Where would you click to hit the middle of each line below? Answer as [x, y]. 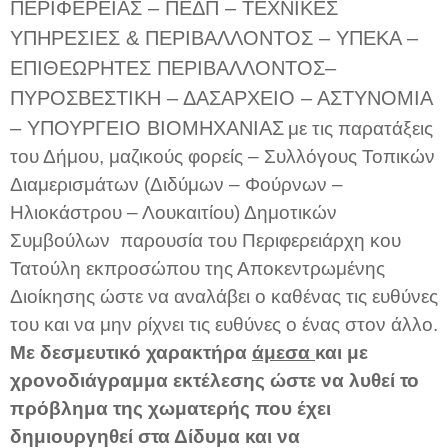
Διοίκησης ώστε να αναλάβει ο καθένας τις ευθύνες [224, 296]
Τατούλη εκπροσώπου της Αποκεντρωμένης [197, 268]
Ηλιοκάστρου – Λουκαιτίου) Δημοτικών [173, 212]
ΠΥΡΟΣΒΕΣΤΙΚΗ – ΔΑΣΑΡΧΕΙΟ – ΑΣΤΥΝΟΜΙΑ [221, 97]
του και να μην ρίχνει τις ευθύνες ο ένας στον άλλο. [224, 324]
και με [341, 352]
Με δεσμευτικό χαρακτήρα [131, 352]
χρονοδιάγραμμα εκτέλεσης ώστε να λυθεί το [214, 380]
